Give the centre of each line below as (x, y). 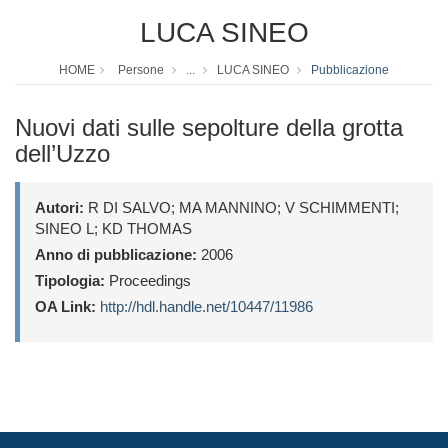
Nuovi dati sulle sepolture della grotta (209, 128)
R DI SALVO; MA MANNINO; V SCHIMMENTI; (241, 208)
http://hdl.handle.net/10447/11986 (206, 307)
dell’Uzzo (62, 154)
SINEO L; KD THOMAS (113, 229)
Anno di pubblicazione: (116, 255)
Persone (141, 70)
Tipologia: (70, 281)
